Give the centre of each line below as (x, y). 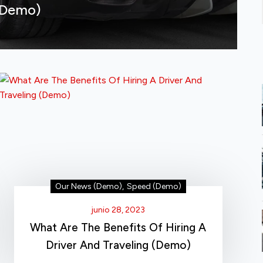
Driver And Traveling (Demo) (118, 245)
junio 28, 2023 (118, 210)
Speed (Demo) (154, 186)
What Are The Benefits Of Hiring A (118, 227)
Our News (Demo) (88, 186)
